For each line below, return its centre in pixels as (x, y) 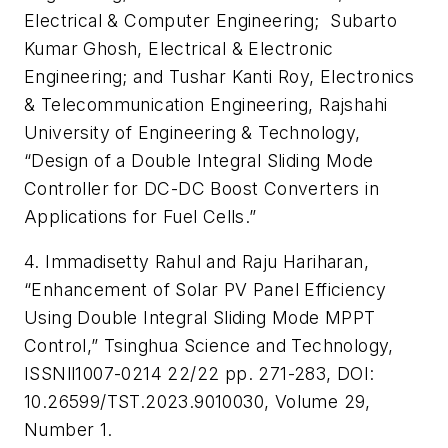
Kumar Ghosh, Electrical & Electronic (179, 48)
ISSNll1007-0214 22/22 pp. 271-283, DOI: (199, 374)
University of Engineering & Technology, (192, 132)
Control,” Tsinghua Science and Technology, (209, 346)
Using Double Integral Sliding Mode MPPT (200, 318)
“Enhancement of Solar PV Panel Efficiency (205, 290)
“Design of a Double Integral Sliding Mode (199, 160)
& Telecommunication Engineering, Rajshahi (206, 104)
